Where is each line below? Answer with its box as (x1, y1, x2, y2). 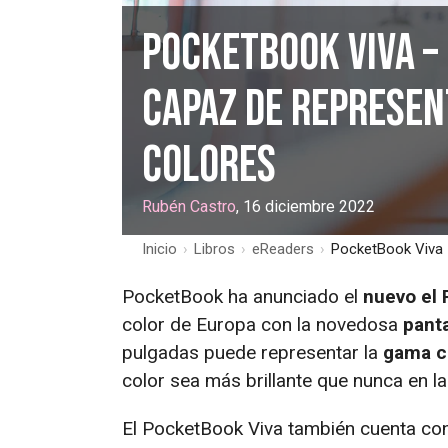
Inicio (142, 239, 177, 258)
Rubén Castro (142, 196, 236, 216)
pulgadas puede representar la (122, 340, 383, 364)
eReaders (252, 239, 314, 258)
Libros (194, 239, 235, 258)
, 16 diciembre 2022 (236, 196, 375, 216)
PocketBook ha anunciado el (122, 284, 363, 308)
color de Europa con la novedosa (122, 312, 403, 336)
